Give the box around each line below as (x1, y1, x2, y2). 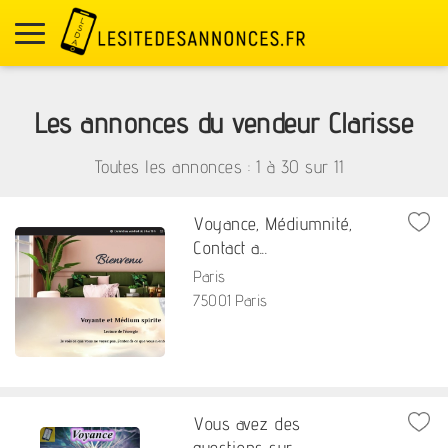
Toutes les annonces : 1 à (94, 155, 281, 177)
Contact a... (193, 237, 268, 258)
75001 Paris (193, 291, 268, 310)
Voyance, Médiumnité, (193, 213, 353, 234)
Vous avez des (193, 413, 301, 434)
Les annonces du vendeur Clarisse (34, 106, 414, 140)
